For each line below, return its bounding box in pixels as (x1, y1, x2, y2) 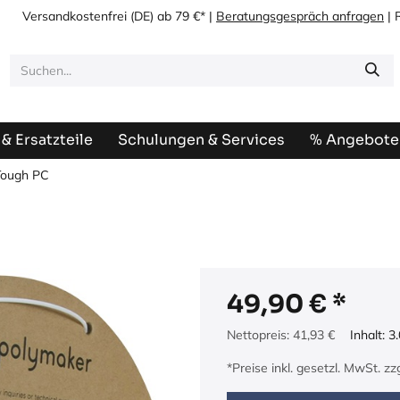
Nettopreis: (227, 327, 293, 344)
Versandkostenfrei (22, 8, 128, 24)
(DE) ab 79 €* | (127, 8, 217, 24)
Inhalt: (350, 327, 388, 344)
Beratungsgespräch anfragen (216, 8, 385, 24)
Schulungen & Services (118, 130, 285, 149)
